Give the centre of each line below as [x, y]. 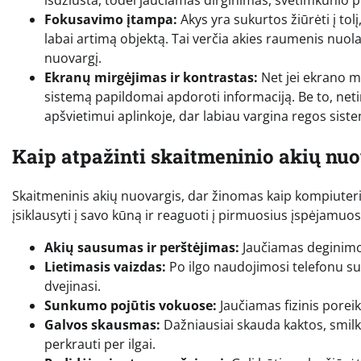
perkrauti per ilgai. [100, 344]
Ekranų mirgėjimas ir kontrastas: [151, 77]
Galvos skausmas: [102, 325]
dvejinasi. [73, 286]
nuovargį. [73, 58]
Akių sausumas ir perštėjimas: [142, 248]
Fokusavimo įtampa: [111, 19]
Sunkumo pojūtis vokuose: [131, 306]
